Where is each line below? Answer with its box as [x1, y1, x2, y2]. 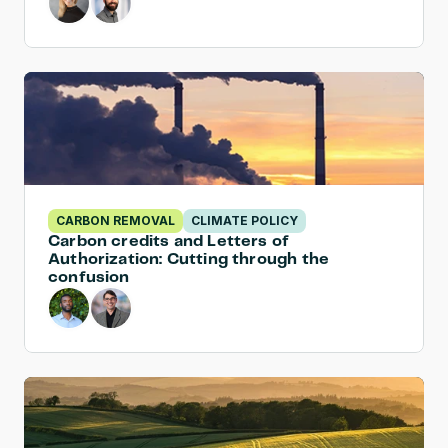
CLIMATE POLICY [191, 213, 298, 228]
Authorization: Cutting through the [48, 252, 330, 267]
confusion [48, 270, 130, 285]
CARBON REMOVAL [56, 213, 175, 228]
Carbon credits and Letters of [48, 234, 290, 249]
